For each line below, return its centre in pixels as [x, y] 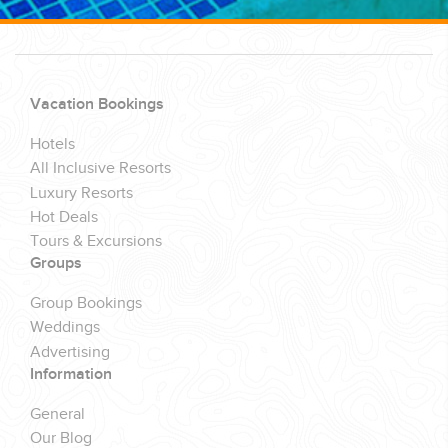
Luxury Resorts [81, 193]
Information [71, 374]
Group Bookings [86, 304]
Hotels [52, 145]
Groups [56, 263]
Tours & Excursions [96, 241]
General [57, 414]
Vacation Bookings [97, 104]
